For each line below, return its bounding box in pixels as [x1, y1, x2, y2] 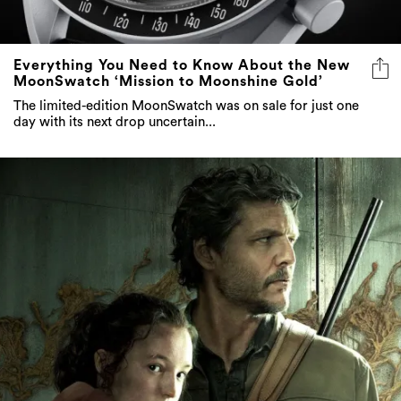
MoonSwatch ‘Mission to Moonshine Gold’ [13, 74, 323, 90]
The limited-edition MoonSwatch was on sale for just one [13, 99, 359, 114]
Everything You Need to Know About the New [13, 58, 350, 73]
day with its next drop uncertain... [13, 115, 216, 130]
